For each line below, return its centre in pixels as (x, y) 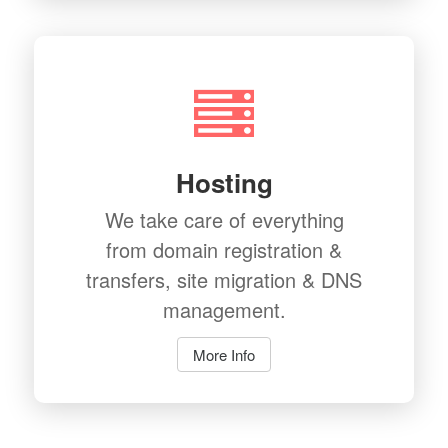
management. (224, 310)
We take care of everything (224, 220)
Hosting (224, 182)
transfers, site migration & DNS (224, 280)
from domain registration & (224, 250)
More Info (224, 354)
